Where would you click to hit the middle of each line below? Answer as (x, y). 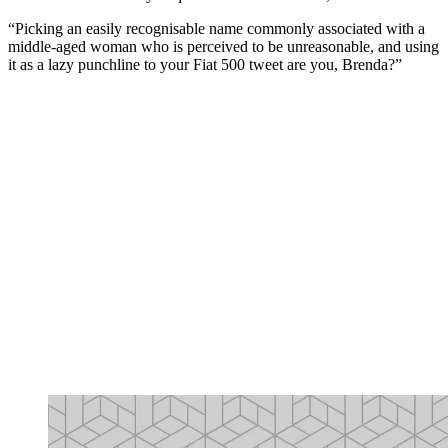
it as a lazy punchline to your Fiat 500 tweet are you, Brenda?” (205, 65)
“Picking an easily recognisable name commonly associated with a (216, 29)
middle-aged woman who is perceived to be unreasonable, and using (223, 47)
